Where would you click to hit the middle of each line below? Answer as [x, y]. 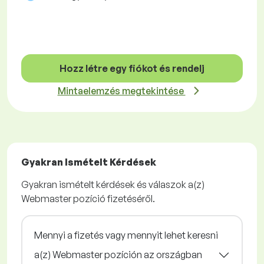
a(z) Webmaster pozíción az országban [118, 255]
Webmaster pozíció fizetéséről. [88, 199]
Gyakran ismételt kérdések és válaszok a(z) [113, 185]
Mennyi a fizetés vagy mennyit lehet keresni [126, 235]
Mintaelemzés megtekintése [121, 91]
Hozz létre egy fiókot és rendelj [132, 69]
